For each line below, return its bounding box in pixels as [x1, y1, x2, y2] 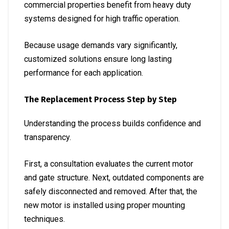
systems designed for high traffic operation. [24, 14, 180, 24]
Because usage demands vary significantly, [24, 40, 177, 50]
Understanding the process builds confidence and [24, 119, 201, 128]
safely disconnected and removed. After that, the [24, 187, 197, 196]
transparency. [24, 132, 71, 142]
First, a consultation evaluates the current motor [24, 159, 193, 169]
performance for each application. [24, 68, 143, 78]
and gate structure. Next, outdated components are [24, 173, 204, 182]
